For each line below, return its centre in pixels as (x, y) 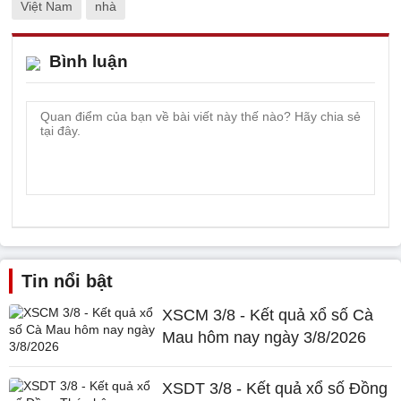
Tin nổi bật (67, 281)
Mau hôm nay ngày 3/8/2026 (264, 337)
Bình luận (89, 61)
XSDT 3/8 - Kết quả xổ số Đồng (275, 388)
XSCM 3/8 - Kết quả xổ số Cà (268, 315)
